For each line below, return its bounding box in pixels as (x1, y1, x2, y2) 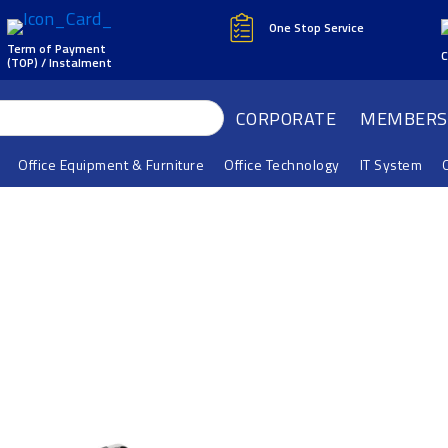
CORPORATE (235, 104, 337, 132)
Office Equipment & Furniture (18, 153, 205, 175)
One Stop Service (269, 17, 364, 37)
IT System (359, 153, 423, 175)
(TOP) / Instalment (6, 52, 112, 72)
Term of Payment (6, 38, 106, 58)
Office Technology (224, 153, 340, 175)
